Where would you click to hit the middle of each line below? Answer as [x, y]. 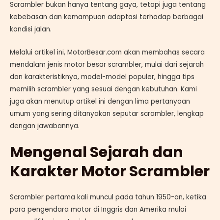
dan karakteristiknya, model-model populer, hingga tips [102, 77]
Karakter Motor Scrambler [110, 171]
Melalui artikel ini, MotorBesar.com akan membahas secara [107, 52]
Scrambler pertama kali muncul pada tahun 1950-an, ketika [108, 197]
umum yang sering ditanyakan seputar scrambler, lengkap [107, 113]
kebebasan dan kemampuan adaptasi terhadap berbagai [107, 17]
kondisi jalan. [31, 29]
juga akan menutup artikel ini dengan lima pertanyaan [100, 101]
